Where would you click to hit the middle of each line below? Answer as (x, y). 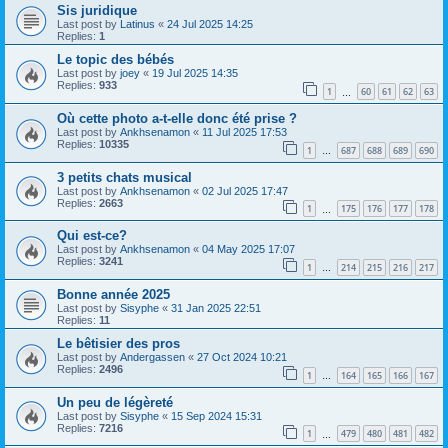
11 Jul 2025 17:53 (244, 132)
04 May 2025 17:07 (248, 249)
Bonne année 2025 (113, 294)
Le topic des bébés (115, 60)
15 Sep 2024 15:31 (216, 415)
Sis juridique (97, 11)
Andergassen (152, 356)
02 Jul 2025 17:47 (245, 190)
